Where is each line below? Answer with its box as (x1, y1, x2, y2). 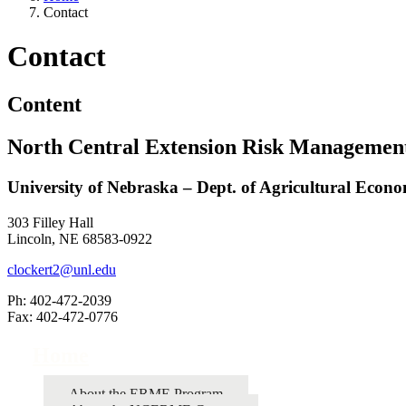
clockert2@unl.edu (7, 261, 116, 277)
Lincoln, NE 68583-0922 (7, 230, 152, 246)
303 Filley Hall (7, 214, 93, 230)
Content (7, 92, 82, 117)
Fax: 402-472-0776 (7, 308, 118, 324)
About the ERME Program (69, 385, 223, 401)
